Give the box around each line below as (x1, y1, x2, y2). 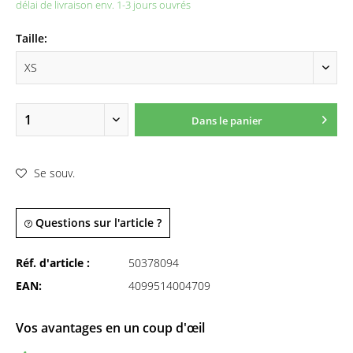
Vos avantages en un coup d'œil (16, 319, 205, 336)
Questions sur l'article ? (32, 215, 162, 230)
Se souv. (34, 165, 75, 180)
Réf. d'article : (16, 255, 90, 270)
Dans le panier (191, 113, 262, 128)
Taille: (16, 31, 47, 46)
